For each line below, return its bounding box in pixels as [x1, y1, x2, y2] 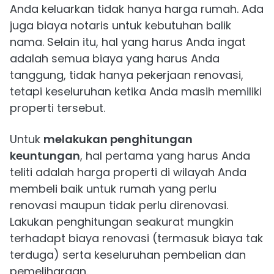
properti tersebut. [10, 100, 105, 116]
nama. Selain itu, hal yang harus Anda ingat [10, 34, 246, 50]
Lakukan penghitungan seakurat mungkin [10, 214, 234, 230]
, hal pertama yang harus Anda [80, 148, 250, 164]
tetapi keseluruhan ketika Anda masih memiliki [10, 84, 262, 100]
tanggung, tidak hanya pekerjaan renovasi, [10, 67, 243, 83]
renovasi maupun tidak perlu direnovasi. [10, 198, 228, 213]
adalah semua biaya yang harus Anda [10, 51, 220, 67]
